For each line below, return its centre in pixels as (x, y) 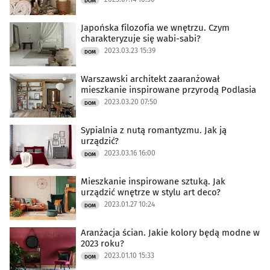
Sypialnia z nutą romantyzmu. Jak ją (154, 130)
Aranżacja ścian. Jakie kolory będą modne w (170, 232)
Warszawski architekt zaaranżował (150, 79)
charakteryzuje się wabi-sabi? (141, 38)
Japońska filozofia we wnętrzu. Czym (155, 27)
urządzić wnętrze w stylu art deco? (151, 192)
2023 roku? (102, 243)
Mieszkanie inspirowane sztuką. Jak (153, 181)
